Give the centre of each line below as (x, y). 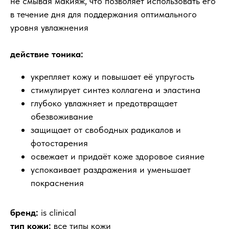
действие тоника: (47, 54)
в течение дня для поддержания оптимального (104, 14)
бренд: (24, 212)
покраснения (57, 183)
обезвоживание (62, 116)
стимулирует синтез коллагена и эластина (116, 90)
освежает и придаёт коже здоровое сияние (118, 156)
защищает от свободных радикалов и (106, 130)
